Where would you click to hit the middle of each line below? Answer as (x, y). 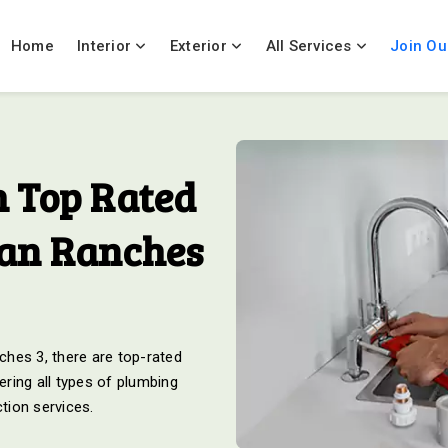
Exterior (200, 46)
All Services (308, 46)
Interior (106, 46)
